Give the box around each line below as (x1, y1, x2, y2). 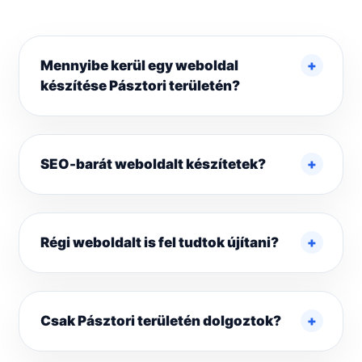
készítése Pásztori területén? (40, 78, 240, 95)
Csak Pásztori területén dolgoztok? (40, 313, 281, 330)
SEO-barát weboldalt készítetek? (40, 156, 266, 173)
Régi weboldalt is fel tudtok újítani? (40, 234, 279, 251)
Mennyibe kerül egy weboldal (40, 57, 238, 74)
